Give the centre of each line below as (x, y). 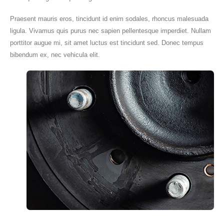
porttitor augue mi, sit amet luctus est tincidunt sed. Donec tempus (107, 43)
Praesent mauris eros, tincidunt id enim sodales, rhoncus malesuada (109, 19)
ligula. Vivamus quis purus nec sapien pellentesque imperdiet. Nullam (110, 31)
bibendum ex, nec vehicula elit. (55, 55)
